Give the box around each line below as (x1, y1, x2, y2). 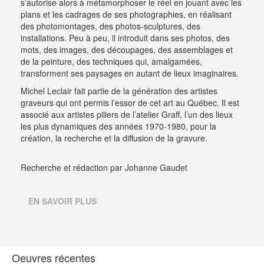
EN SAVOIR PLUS (28, 194, 97, 207)
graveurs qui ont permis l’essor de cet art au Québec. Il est (21, 96, 239, 108)
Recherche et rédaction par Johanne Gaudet (21, 161, 187, 173)
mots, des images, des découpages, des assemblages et (21, 43, 233, 55)
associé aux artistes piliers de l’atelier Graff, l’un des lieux (21, 108, 233, 120)
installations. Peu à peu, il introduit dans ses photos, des (21, 31, 230, 44)
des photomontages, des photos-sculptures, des (21, 19, 200, 32)
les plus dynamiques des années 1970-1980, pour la (21, 120, 216, 132)
